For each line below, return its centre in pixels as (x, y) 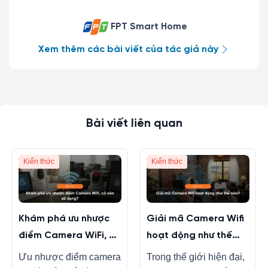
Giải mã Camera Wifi (195, 218)
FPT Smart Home (149, 27)
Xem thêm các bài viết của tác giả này (128, 49)
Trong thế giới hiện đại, (195, 257)
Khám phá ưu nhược (64, 218)
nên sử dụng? (49, 252)
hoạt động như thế (189, 235)
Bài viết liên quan (134, 124)
